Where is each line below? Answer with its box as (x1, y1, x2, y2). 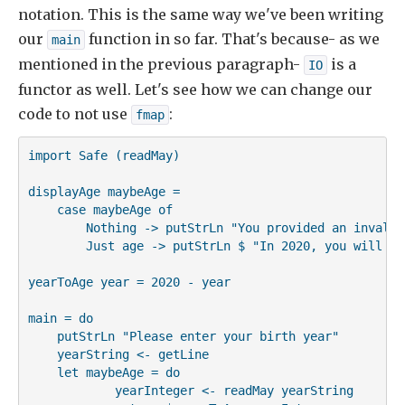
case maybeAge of (27, 202, 173, 217)
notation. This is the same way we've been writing (18, 5, 383, 24)
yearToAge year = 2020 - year (27, 274, 231, 289)
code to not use (18, 105, 131, 124)
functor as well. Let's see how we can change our (18, 80, 372, 99)
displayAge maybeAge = (27, 184, 180, 199)
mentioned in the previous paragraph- (18, 55, 304, 74)
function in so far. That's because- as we (85, 30, 380, 49)
